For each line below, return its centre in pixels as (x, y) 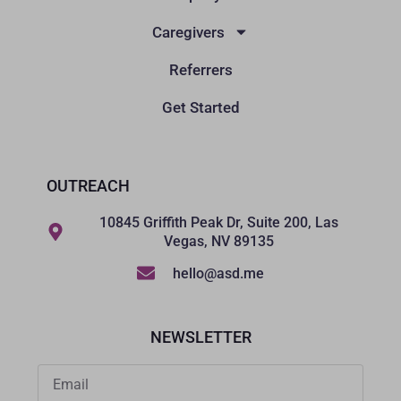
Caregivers (188, 32)
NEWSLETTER (200, 337)
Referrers (200, 69)
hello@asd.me (218, 273)
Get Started (200, 107)
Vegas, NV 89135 (218, 241)
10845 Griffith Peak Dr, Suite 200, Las (218, 222)
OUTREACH (89, 185)
